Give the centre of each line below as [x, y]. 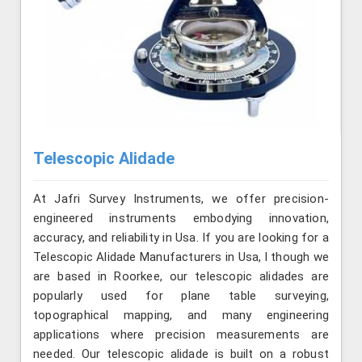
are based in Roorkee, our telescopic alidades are [181, 276]
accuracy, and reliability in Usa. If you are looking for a [181, 237]
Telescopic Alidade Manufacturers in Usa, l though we [181, 257]
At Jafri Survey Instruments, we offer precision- [181, 198]
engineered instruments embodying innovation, [181, 218]
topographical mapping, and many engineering [181, 315]
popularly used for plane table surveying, [181, 295]
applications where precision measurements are [181, 334]
